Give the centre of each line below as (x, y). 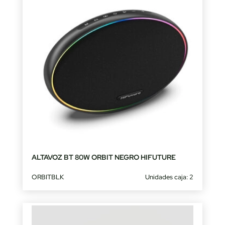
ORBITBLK (47, 177)
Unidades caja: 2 (170, 177)
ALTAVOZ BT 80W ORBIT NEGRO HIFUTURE (103, 157)
